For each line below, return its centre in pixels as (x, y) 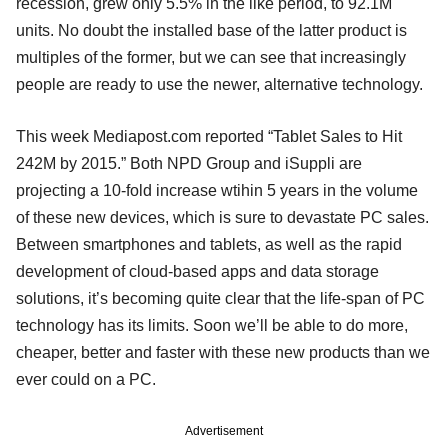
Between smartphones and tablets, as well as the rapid (209, 244)
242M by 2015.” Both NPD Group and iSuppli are (189, 163)
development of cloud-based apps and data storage (197, 271)
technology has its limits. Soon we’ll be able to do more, (212, 325)
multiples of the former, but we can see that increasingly (211, 57)
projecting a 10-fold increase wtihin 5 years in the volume (217, 190)
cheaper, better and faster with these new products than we (223, 352)
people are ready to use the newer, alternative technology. (219, 84)
